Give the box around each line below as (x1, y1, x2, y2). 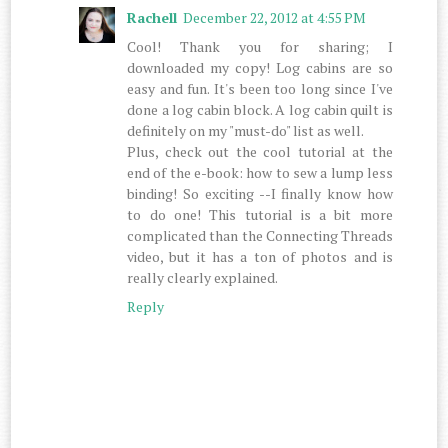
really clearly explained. (127, 268, 279, 288)
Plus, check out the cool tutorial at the (127, 142, 393, 162)
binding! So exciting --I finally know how (127, 184, 393, 204)
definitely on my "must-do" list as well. (127, 121, 365, 141)
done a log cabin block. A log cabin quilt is (127, 100, 393, 120)
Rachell (127, 8, 178, 28)
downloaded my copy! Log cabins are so (127, 58, 393, 78)
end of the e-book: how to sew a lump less (127, 163, 393, 183)
